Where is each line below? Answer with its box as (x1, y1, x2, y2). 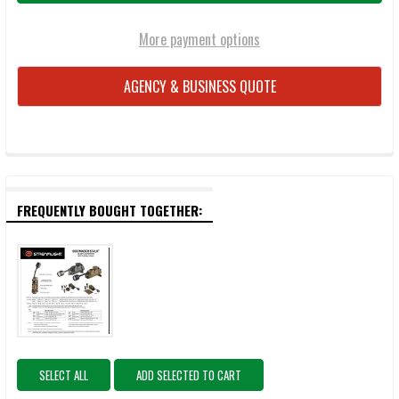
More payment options (139, 28, 260, 50)
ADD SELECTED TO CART (136, 366, 241, 385)
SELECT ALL (39, 366, 88, 385)
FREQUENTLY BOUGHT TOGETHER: (17, 199, 202, 220)
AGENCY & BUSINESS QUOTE (123, 75, 276, 97)
